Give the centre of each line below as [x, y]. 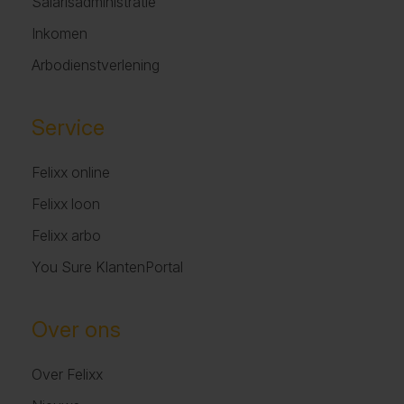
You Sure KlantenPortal [107, 266]
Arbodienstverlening [96, 64]
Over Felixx [67, 374]
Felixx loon [66, 203]
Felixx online [71, 172]
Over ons [76, 329]
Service [68, 127]
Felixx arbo [66, 235]
